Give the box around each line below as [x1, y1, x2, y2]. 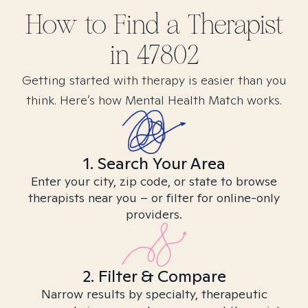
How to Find [25, 8, 166, 41]
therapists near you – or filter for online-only [28, 190, 280, 206]
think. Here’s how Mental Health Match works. [26, 92, 282, 108]
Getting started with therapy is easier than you [21, 72, 287, 88]
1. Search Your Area [82, 153, 225, 174]
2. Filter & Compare [82, 265, 226, 287]
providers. [126, 206, 182, 222]
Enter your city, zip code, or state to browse [31, 173, 277, 189]
